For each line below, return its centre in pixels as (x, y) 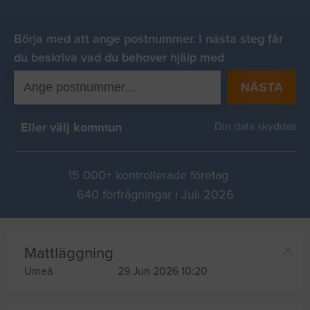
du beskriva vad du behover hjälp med (119, 57)
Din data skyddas (253, 127)
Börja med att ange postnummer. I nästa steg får (148, 39)
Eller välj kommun (71, 127)
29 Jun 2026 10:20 (162, 272)
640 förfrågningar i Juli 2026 (155, 195)
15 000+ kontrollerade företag (148, 175)
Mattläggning (69, 253)
